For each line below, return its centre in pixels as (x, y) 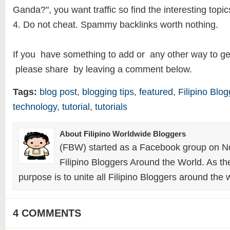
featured (156, 92)
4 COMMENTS (47, 213)
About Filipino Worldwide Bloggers (122, 134)
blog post (58, 92)
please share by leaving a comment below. (102, 69)
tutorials (111, 107)
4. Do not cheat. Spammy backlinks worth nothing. (115, 25)
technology (35, 107)
